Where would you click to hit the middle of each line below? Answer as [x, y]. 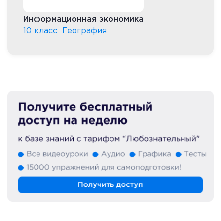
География [84, 31]
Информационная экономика [83, 19]
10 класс [40, 31]
